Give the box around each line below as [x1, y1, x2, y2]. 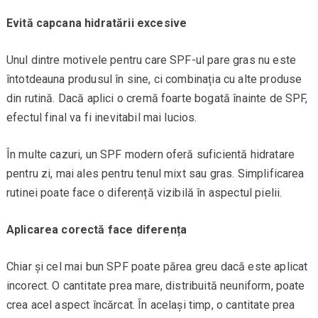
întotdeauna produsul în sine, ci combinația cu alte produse [6, 72, 302, 87]
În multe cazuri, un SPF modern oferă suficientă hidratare [6, 148, 295, 162]
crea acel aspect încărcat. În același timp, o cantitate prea [6, 298, 295, 312]
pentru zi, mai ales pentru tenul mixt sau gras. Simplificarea [6, 167, 305, 181]
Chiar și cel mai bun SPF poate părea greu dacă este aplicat [6, 260, 308, 274]
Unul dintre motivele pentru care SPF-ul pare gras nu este [6, 53, 296, 67]
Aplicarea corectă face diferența [6, 223, 187, 237]
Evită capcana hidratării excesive [6, 16, 187, 31]
